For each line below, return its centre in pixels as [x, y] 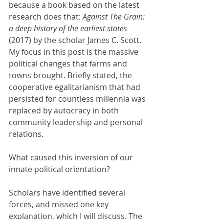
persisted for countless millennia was [78, 99]
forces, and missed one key [60, 204]
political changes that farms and [69, 63]
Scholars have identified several [68, 192]
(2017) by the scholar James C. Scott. [76, 40]
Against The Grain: [115, 16]
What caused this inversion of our [72, 157]
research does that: [46, 16]
